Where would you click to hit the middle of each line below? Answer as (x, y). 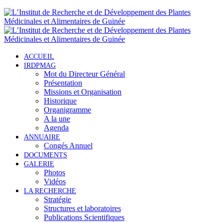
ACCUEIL (39, 56)
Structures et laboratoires (82, 208)
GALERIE (39, 164)
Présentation (63, 83)
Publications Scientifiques (84, 217)
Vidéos (55, 181)
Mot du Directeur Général (84, 74)
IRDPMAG (40, 65)
